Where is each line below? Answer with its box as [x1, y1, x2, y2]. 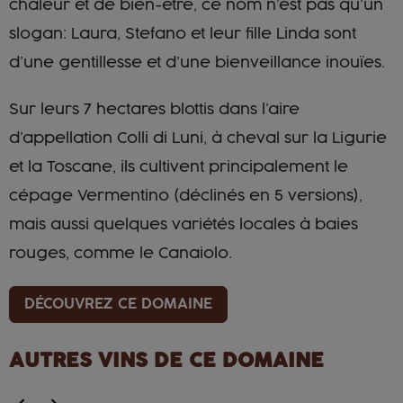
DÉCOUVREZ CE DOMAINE [24, 296, 212, 311]
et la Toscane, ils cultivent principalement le [9, 159, 348, 175]
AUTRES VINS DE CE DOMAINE [9, 350, 324, 371]
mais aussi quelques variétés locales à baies [9, 217, 358, 232]
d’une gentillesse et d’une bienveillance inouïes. [9, 55, 385, 70]
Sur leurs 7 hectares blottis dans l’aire [9, 102, 300, 117]
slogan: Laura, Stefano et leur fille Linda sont [9, 26, 356, 41]
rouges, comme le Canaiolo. [9, 246, 232, 261]
